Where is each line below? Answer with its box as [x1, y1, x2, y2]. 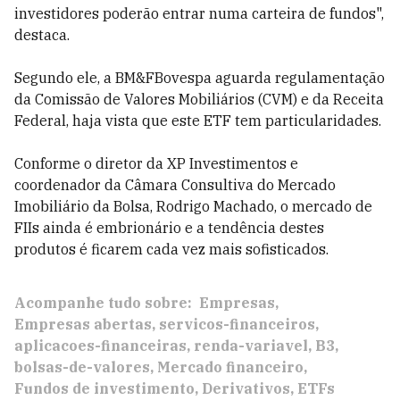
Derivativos [202, 379, 290, 397]
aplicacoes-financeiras [14, 337, 187, 354]
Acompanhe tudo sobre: [14, 294, 192, 312]
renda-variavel [194, 337, 308, 354]
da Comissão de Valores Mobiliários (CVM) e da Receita [14, 90, 384, 108]
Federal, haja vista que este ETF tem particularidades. [14, 112, 381, 129]
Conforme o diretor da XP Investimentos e [14, 154, 298, 172]
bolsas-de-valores [14, 358, 150, 376]
